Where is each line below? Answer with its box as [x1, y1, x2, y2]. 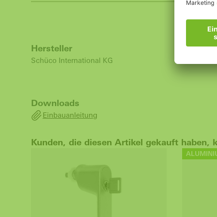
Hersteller [31, 43, 72, 53]
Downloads [31, 98, 79, 108]
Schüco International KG [31, 56, 113, 64]
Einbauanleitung [43, 111, 97, 119]
